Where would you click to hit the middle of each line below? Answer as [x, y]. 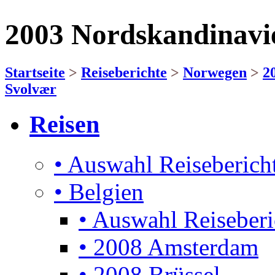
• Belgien [99, 192]
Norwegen [215, 72]
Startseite [35, 72]
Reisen [64, 124]
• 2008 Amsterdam [168, 247]
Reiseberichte [124, 72]
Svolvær [31, 89]
